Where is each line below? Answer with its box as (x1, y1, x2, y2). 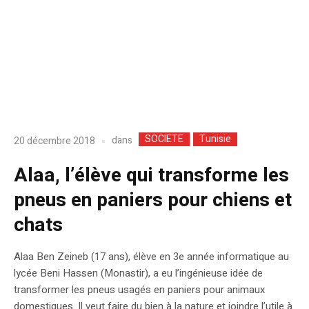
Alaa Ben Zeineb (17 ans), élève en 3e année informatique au (14, 249, 289, 265)
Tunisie (199, 132, 231, 147)
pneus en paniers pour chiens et (14, 186, 292, 215)
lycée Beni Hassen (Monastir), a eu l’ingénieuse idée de (14, 266, 263, 281)
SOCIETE (145, 132, 183, 147)
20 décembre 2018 (14, 133, 95, 148)
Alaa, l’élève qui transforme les (14, 161, 289, 190)
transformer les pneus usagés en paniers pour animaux (14, 282, 265, 298)
